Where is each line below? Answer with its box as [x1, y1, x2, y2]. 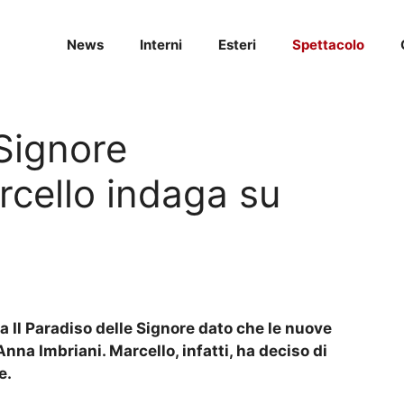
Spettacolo [292, 36, 364, 53]
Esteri [218, 36, 256, 53]
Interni [140, 36, 182, 53]
